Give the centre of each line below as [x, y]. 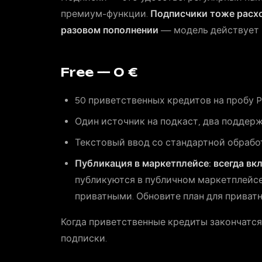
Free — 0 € [99, 72]
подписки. [84, 238]
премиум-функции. [106, 14]
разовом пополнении [110, 30]
